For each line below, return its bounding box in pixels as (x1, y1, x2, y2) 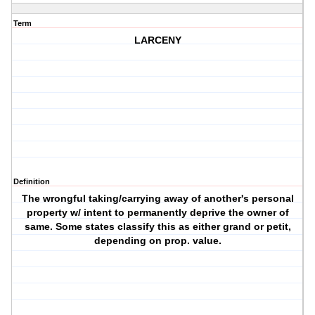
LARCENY (134, 34, 181, 46)
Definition (13, 177, 50, 186)
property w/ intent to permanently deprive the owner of (26, 207, 289, 219)
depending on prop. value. (94, 235, 221, 247)
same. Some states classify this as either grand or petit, (24, 221, 291, 233)
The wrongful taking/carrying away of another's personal (21, 193, 294, 205)
